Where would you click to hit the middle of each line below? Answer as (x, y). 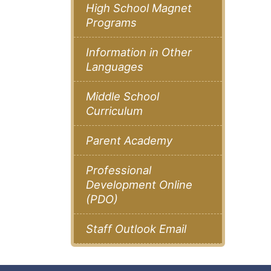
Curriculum (114, 111)
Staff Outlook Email (136, 229)
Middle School (122, 96)
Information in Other (139, 52)
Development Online (139, 185)
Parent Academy (129, 141)
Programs (111, 23)
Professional (119, 170)
